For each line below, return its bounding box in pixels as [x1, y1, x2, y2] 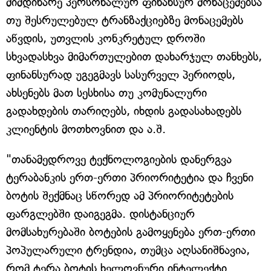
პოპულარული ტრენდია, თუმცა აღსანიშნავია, [6, 243, 250, 257]
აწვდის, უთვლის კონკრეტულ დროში [6, 31, 205, 45]
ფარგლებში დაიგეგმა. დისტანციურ [6, 207, 195, 221]
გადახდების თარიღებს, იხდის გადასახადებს [6, 104, 241, 118]
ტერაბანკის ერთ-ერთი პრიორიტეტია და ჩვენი [6, 171, 253, 184]
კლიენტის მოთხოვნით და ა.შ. [6, 122, 166, 136]
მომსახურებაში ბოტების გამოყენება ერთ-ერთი [6, 225, 255, 239]
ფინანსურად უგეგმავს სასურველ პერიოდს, [6, 68, 235, 82]
